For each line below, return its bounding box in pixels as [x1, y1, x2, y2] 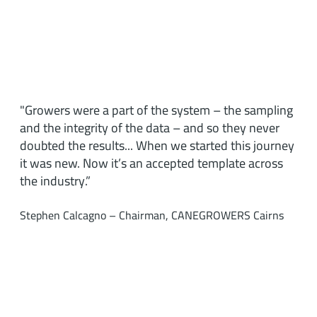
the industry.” [20, 169, 91, 193]
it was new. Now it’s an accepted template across [20, 151, 284, 175]
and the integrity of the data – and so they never [20, 116, 280, 140]
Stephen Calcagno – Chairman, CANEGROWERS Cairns [20, 204, 284, 226]
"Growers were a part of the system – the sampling [20, 98, 294, 122]
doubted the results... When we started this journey [20, 134, 295, 158]
